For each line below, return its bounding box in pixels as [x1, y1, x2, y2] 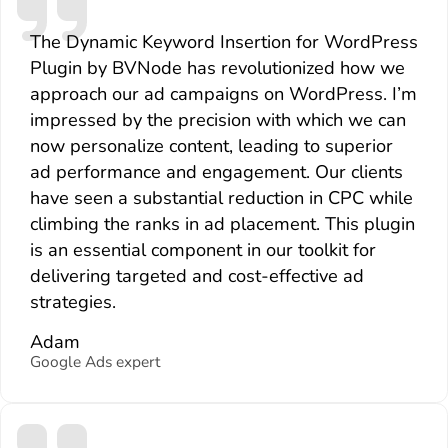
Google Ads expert [29, 351, 160, 373]
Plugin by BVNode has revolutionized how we [29, 55, 405, 80]
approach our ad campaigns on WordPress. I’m [29, 81, 417, 106]
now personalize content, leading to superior [29, 133, 393, 158]
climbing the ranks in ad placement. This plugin [29, 211, 415, 236]
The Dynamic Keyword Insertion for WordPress [29, 29, 418, 54]
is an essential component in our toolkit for [29, 237, 376, 262]
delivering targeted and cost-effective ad [29, 263, 364, 288]
